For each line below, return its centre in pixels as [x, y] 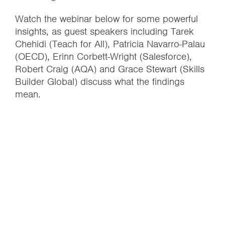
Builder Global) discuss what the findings [100, 82]
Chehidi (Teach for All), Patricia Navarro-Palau [110, 44]
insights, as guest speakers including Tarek [104, 31]
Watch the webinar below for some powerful [106, 19]
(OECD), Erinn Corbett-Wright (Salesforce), [103, 57]
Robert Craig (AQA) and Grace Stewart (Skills [110, 69]
